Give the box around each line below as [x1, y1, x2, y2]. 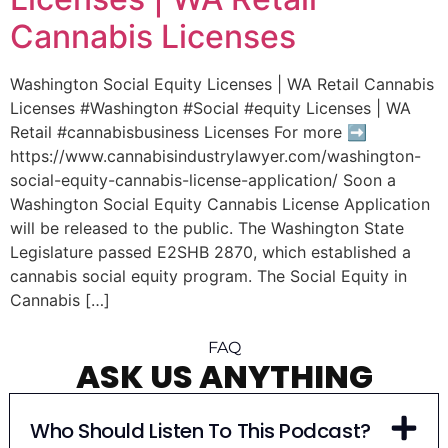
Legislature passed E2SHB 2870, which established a [10, 241, 411, 262]
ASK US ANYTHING [75, 353, 373, 399]
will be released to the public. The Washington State [10, 217, 404, 238]
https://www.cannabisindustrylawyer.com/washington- [10, 145, 421, 166]
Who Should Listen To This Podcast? [29, 416, 371, 445]
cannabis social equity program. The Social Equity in [10, 265, 407, 286]
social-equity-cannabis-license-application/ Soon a [10, 169, 396, 190]
